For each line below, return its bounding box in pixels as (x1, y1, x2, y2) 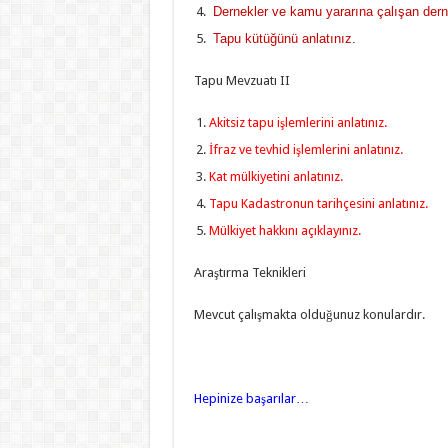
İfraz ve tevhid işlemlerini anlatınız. (208, 141, 403, 157)
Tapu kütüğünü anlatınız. (208, 30, 356, 46)
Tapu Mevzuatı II (193, 72, 290, 88)
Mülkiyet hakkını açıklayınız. (208, 222, 361, 238)
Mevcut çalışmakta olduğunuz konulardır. (193, 306, 425, 322)
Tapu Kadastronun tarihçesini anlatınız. (208, 195, 428, 211)
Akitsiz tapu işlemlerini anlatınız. (208, 114, 387, 130)
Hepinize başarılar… (193, 390, 309, 406)
